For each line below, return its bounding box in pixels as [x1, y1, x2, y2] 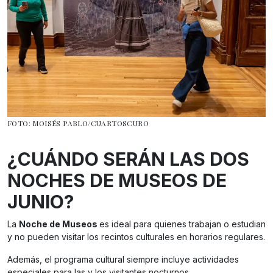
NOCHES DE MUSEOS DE [7, 169, 227, 192]
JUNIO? [7, 191, 74, 213]
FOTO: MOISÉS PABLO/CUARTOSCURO [7, 118, 149, 129]
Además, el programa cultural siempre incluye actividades [7, 254, 239, 265]
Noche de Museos [19, 219, 99, 230]
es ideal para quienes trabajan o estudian [99, 219, 266, 230]
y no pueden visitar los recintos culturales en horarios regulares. [7, 232, 265, 243]
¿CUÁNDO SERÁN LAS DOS [7, 148, 249, 171]
